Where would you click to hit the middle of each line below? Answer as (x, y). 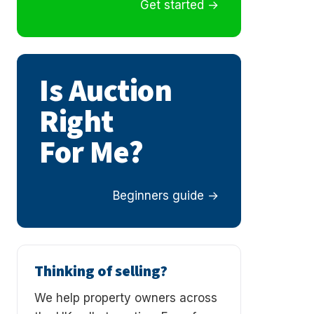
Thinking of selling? (101, 272)
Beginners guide (158, 196)
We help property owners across (126, 298)
